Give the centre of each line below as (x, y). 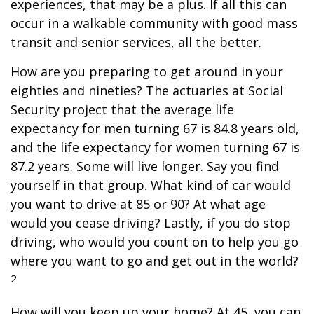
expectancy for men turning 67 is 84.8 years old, (155, 128)
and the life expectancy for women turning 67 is (155, 147)
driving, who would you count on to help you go (155, 242)
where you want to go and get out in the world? (155, 261)
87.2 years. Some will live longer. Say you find (145, 166)
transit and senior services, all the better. (136, 42)
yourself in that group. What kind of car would (151, 185)
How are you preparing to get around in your (147, 71)
